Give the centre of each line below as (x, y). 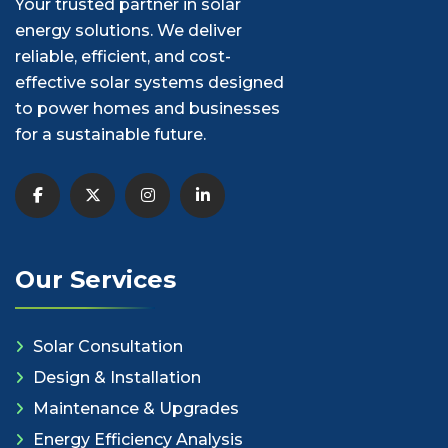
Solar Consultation (108, 347)
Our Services (95, 280)
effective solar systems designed (149, 83)
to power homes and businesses (147, 109)
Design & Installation (117, 378)
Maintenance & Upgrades (136, 409)
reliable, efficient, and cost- (123, 57)
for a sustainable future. (110, 135)
